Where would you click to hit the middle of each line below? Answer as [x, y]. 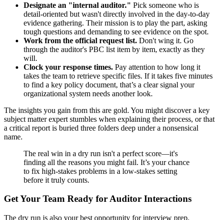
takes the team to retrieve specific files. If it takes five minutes [118, 76]
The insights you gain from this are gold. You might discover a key [107, 110]
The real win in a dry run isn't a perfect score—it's [101, 153]
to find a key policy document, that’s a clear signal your [109, 84]
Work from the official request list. [80, 40]
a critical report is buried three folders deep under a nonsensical [101, 128]
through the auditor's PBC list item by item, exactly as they [114, 49]
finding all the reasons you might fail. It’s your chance [107, 162]
